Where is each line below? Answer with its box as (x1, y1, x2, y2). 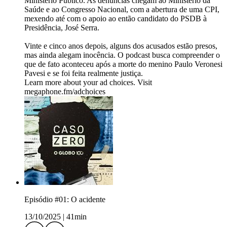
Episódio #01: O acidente (24, 195, 105, 204)
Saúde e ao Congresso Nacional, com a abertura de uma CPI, (24, 5, 219, 14)
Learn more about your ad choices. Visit (24, 78, 152, 87)
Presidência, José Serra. (24, 23, 99, 32)
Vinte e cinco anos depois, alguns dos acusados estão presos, (24, 42, 217, 51)
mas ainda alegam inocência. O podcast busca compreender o (24, 51, 220, 60)
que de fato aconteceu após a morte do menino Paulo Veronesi (24, 60, 222, 69)
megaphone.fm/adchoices (24, 87, 105, 96)
